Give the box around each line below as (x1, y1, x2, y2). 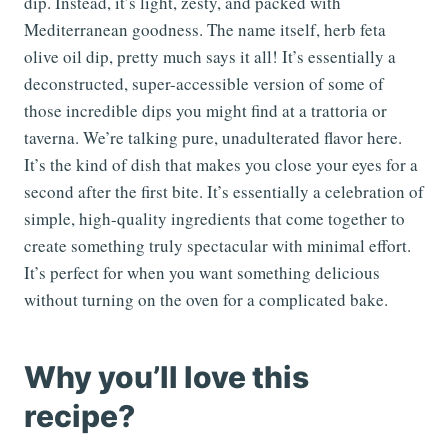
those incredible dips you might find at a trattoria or (24, 99, 387, 123)
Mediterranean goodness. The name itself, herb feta (24, 18, 386, 42)
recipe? (24, 398, 135, 435)
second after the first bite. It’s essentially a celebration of (24, 180, 424, 204)
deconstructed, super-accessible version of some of (24, 72, 384, 96)
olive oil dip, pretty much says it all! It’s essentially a (24, 45, 396, 69)
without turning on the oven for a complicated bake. (24, 288, 388, 312)
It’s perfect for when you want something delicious (24, 261, 380, 285)
